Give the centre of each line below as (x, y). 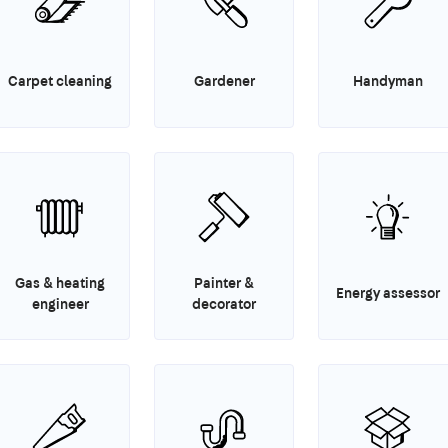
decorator (224, 303)
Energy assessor (388, 293)
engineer (60, 303)
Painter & (224, 282)
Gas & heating (60, 282)
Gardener (224, 81)
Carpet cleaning (60, 81)
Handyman (388, 81)
